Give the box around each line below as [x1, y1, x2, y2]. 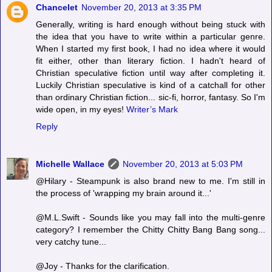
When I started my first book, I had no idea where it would [36, 44, 265, 54]
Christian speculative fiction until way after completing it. [36, 68, 265, 78]
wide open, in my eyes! [36, 104, 126, 115]
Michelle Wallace [36, 159, 104, 169]
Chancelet [36, 2, 78, 13]
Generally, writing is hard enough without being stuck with [36, 19, 265, 30]
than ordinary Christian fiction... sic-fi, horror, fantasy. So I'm [36, 92, 265, 103]
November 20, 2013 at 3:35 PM [81, 2, 202, 13]
